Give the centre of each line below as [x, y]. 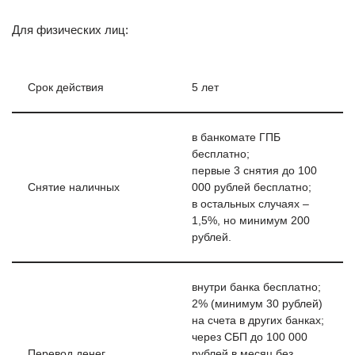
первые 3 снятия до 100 [254, 171]
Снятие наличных [74, 187]
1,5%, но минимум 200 [251, 221]
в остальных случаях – [250, 204]
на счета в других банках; [258, 321]
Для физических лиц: [70, 30]
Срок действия [66, 88]
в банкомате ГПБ [236, 137]
